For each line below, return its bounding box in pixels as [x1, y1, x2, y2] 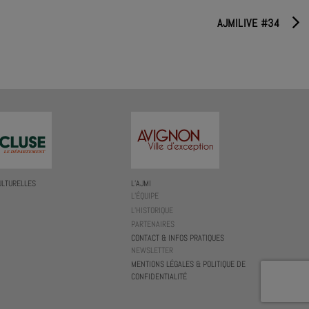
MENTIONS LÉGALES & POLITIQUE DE [131, 259, 246, 270]
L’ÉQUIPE [131, 191, 159, 201]
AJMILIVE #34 [217, 16, 279, 30]
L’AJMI [131, 179, 152, 189]
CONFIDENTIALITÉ [131, 272, 188, 282]
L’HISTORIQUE [131, 205, 174, 215]
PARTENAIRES [131, 219, 175, 229]
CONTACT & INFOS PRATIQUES [131, 233, 225, 243]
